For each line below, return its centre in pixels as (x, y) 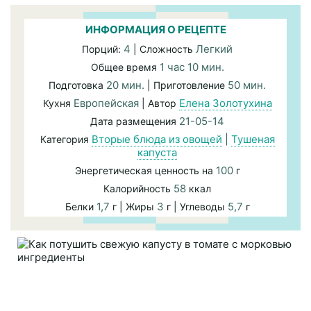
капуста (157, 152)
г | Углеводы (195, 207)
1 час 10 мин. (192, 67)
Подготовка (77, 85)
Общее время (125, 67)
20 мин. (127, 85)
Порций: (103, 49)
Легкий (214, 49)
